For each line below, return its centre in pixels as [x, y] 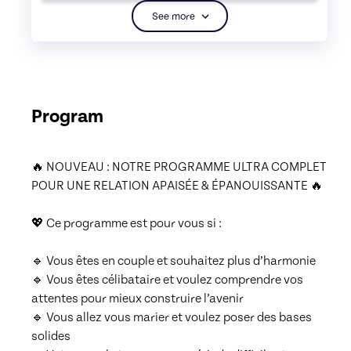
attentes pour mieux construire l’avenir [138, 299]
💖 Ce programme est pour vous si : [127, 224]
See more [173, 17]
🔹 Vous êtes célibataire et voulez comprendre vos [167, 280]
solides [51, 337]
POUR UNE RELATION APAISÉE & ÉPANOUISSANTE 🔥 [177, 186]
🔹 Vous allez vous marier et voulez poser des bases [172, 318]
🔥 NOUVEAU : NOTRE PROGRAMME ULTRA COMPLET [179, 167]
